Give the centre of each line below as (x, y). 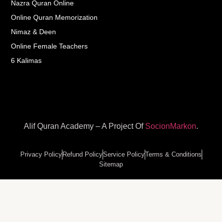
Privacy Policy (41, 154)
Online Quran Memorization (55, 17)
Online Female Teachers (50, 46)
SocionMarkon (171, 126)
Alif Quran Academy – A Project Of (84, 126)
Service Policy (124, 154)
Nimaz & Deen (34, 31)
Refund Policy (82, 154)
